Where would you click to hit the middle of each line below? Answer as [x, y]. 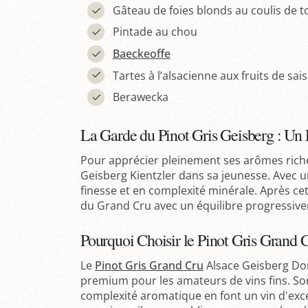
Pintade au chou [155, 32]
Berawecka [140, 97]
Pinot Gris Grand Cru [149, 266]
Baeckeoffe [141, 53]
